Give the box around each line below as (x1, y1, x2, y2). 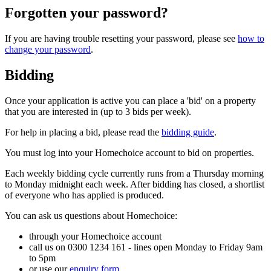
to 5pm (29, 252, 56, 263)
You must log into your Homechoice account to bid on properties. (5, 147, 256, 158)
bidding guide (162, 126, 214, 137)
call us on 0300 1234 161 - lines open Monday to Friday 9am (29, 241, 263, 252)
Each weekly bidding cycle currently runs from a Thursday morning (5, 168, 264, 178)
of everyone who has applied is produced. (5, 189, 164, 200)
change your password (5, 44, 91, 54)
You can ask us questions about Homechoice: (5, 210, 177, 221)
